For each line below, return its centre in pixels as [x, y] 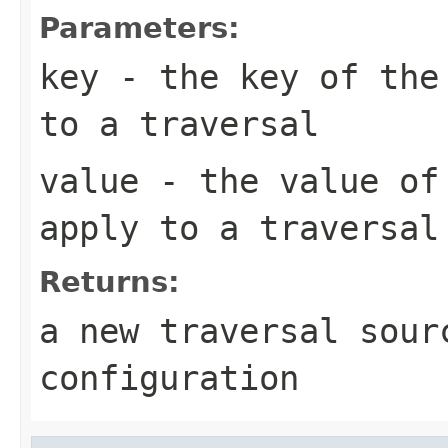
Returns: [109, 281]
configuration [169, 377]
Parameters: [139, 27]
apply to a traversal [239, 227]
